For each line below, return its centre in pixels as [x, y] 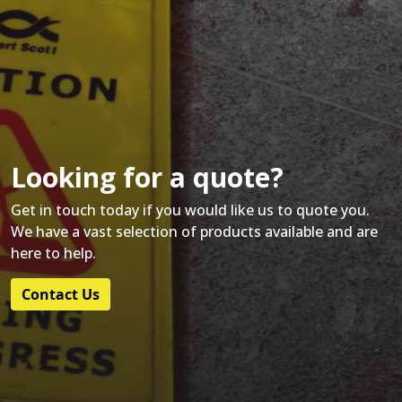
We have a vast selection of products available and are [194, 231]
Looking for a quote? [147, 177]
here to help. [53, 253]
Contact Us [61, 294]
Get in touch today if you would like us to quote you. [190, 210]
